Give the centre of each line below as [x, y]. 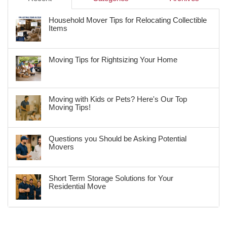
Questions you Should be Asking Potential [118, 139]
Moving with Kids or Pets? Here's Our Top [118, 99]
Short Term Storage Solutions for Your [111, 178]
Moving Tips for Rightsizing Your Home [113, 60]
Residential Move [77, 186]
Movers [61, 147]
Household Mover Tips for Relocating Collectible [128, 20]
